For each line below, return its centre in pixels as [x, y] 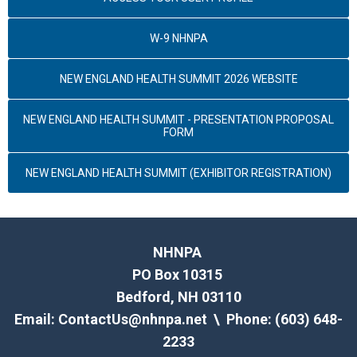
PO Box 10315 [178, 275]
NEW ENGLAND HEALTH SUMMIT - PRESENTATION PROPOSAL [178, 120]
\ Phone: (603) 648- [275, 319]
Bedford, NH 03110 [178, 297]
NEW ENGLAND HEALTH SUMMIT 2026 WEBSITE [178, 79]
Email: [36, 319]
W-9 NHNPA [178, 38]
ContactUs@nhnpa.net [133, 319]
